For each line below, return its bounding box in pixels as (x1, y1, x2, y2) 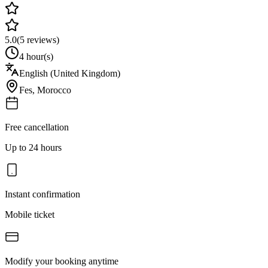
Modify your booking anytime (5, 255, 118, 266)
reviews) (25, 34, 59, 45)
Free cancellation (5, 121, 69, 132)
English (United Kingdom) (19, 68, 120, 78)
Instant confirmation (5, 188, 80, 199)
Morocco (37, 84, 71, 95)
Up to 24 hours (5, 142, 62, 153)
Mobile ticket (5, 209, 54, 220)
